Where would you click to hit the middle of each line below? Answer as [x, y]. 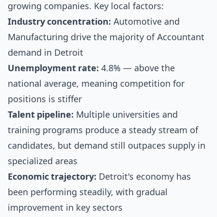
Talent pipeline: [41, 115]
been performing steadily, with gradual [88, 192]
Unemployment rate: [53, 68]
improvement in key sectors [65, 208]
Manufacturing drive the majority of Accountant [106, 37]
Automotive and [145, 22]
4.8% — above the [137, 68]
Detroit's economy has [144, 177]
